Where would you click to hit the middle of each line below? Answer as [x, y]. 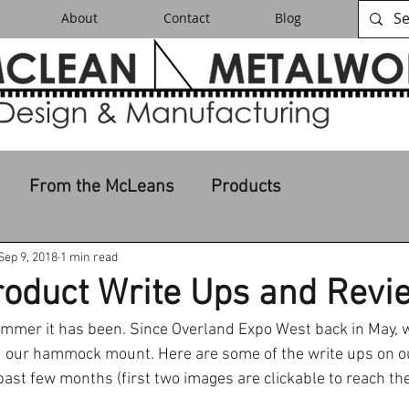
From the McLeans [102, 187]
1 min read [89, 257]
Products [246, 187]
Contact [187, 18]
